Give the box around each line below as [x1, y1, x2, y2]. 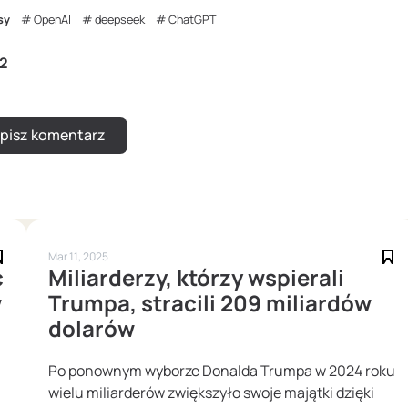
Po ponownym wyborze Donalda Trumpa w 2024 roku [48, 360, 395, 381]
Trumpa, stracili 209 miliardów [48, 288, 372, 319]
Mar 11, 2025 [48, 249, 108, 265]
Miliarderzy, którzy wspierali [48, 262, 344, 293]
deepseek [95, 12, 145, 28]
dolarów [48, 313, 135, 344]
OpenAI [34, 12, 71, 28]
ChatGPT [168, 12, 217, 28]
